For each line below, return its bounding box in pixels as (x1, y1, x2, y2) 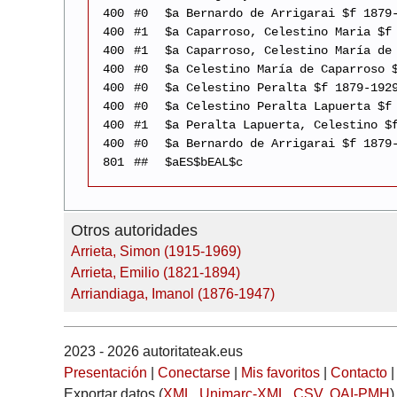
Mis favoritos (241, 365, 320, 381)
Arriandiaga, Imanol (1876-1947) (71, 286, 275, 302)
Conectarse (158, 365, 230, 381)
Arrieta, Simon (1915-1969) (71, 244, 241, 260)
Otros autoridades (71, 222, 198, 240)
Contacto (331, 365, 387, 381)
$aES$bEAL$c (165, 155, 243, 170)
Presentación (64, 365, 147, 381)
